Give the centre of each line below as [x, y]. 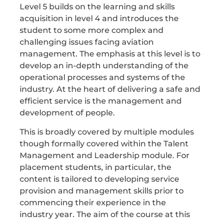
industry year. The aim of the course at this [105, 214]
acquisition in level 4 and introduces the [99, 19]
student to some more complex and [92, 30]
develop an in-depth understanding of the [104, 66]
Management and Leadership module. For [105, 155]
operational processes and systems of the [102, 78]
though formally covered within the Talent [104, 143]
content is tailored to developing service [99, 179]
